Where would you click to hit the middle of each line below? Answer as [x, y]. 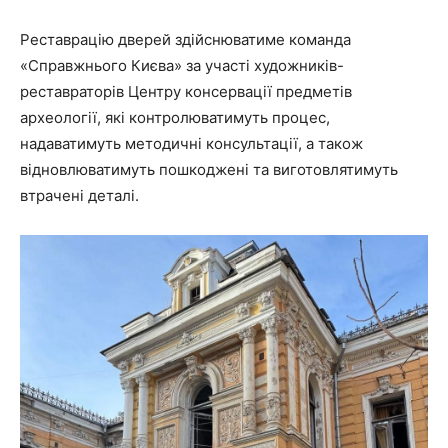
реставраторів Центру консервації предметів [186, 92]
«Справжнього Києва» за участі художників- [182, 66]
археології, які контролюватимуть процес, [175, 118]
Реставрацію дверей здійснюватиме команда [185, 40]
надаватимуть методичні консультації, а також [191, 144]
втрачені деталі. [79, 196]
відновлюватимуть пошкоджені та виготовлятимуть [209, 170]
